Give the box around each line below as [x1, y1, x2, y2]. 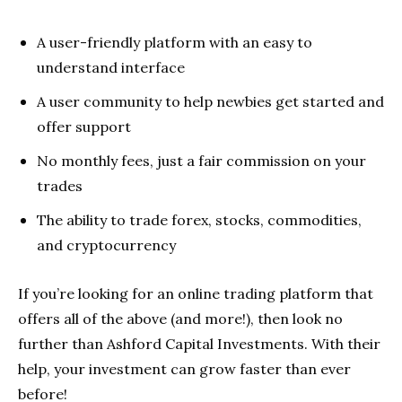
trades [37, 176, 83, 195]
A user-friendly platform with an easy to [37, 32, 312, 51]
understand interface [37, 57, 185, 76]
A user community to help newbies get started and [37, 92, 384, 110]
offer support [37, 117, 131, 135]
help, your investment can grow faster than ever [18, 359, 351, 378]
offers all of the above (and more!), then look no [18, 309, 343, 328]
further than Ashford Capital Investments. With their [18, 334, 380, 353]
